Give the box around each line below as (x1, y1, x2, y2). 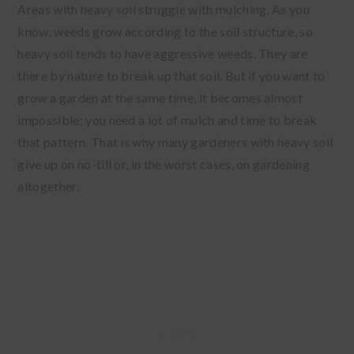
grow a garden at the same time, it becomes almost (17, 89, 303, 105)
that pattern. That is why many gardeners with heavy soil (17, 134, 333, 149)
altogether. (17, 178, 82, 194)
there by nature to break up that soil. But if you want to (17, 67, 326, 83)
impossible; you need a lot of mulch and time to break (17, 111, 318, 127)
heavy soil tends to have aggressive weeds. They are (17, 45, 308, 61)
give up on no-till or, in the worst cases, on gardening (17, 156, 310, 171)
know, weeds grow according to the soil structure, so (17, 23, 314, 39)
